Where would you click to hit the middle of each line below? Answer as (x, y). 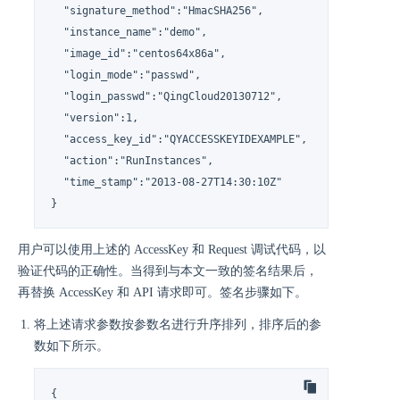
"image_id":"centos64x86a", (139, 53)
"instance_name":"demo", (129, 32)
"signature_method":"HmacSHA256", (158, 10)
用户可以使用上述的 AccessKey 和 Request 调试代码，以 (172, 250)
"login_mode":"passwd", (126, 75)
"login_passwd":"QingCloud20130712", (167, 96)
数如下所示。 (71, 346)
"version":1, (95, 117)
